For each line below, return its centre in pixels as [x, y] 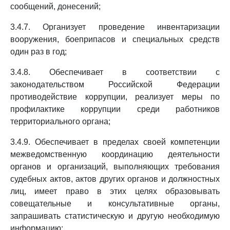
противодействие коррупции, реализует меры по [115, 97]
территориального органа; [60, 121]
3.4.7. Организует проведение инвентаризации [115, 27]
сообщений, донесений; [55, 6]
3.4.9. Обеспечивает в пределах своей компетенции [115, 142]
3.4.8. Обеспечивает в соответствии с [115, 72]
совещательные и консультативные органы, [115, 204]
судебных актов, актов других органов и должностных [115, 179]
